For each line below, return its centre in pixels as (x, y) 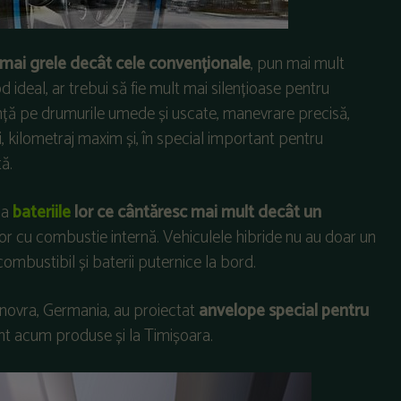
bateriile (42, 213)
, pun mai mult (298, 64)
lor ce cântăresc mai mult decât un (196, 213)
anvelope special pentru (284, 311)
